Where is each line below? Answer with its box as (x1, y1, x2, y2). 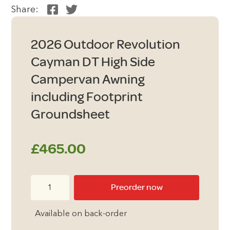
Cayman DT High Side (30, 54, 155, 70)
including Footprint (30, 89, 143, 105)
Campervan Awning (30, 71, 145, 87)
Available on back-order (34, 209, 127, 218)
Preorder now (110, 182, 163, 193)
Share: (11, 6, 39, 15)
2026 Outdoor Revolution (30, 36, 180, 52)
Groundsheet (30, 106, 110, 122)
